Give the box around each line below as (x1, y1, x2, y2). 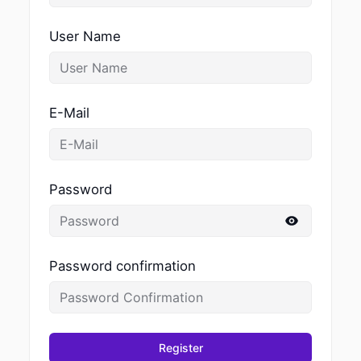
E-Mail (48, 105, 89, 122)
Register (158, 341, 203, 355)
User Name (48, 28, 121, 45)
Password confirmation (48, 258, 196, 275)
